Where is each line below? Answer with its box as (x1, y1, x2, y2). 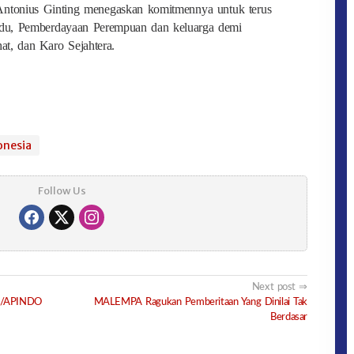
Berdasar (270, 311, 308, 322)
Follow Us (37, 183, 86, 198)
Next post (251, 281, 296, 292)
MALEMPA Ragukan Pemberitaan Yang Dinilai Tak (93, 296, 308, 307)
